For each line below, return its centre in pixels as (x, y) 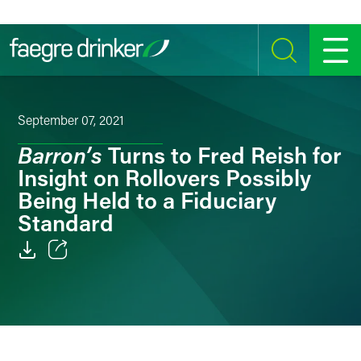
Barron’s (60, 154)
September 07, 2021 (71, 120)
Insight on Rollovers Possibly (164, 177)
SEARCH (280, 65)
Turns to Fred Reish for (222, 155)
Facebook (80, 312)
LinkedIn (77, 344)
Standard (66, 222)
